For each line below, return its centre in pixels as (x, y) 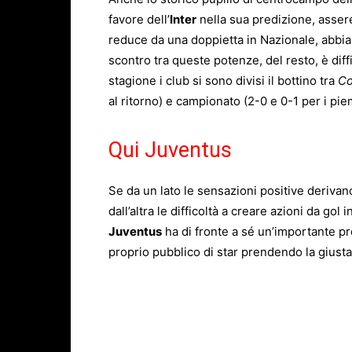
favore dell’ (139, 20)
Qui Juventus (170, 150)
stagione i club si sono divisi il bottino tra (223, 81)
